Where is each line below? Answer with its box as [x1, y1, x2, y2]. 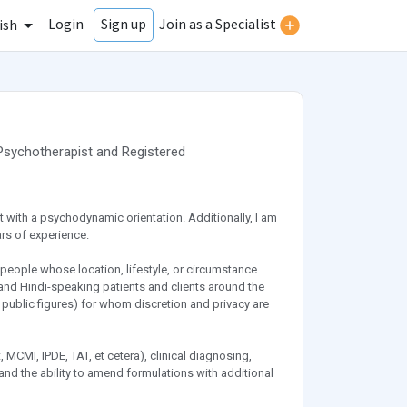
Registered [121, 144, 185, 161]
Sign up [101, 15, 146, 34]
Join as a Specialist [159, 15, 276, 34]
